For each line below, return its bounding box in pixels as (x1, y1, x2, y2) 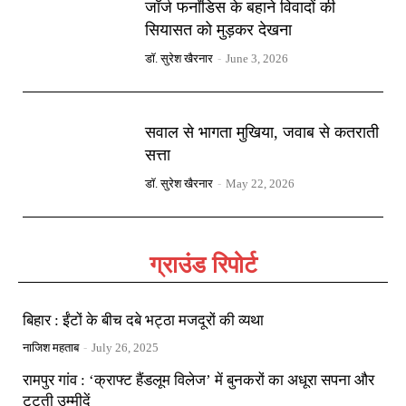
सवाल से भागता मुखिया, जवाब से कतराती (145, 122, 380, 141)
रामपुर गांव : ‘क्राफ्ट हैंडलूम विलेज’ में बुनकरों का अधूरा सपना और (23, 372, 374, 390)
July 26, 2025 (92, 341, 159, 355)
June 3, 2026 (226, 51, 289, 65)
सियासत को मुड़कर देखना (145, 20, 293, 39)
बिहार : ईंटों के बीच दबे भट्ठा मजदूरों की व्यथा (23, 312, 264, 330)
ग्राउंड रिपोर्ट (149, 252, 257, 279)
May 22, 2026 (226, 176, 295, 190)
